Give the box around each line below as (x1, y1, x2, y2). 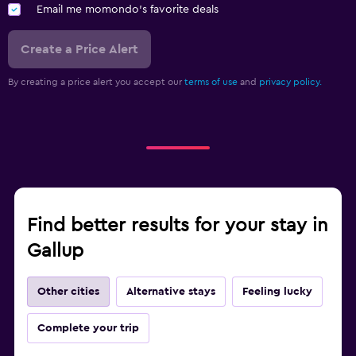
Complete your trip (37, 322, 139, 334)
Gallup (27, 241, 83, 261)
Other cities (37, 285, 99, 297)
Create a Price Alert (21, 42, 138, 56)
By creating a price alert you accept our (8, 76, 184, 87)
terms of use (184, 76, 238, 87)
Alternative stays (126, 285, 215, 297)
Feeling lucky (242, 285, 312, 297)
